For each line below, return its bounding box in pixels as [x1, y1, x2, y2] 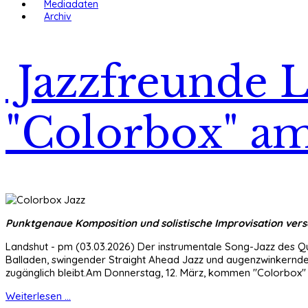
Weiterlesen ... [5, 289, 71, 302]
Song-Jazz [225, 239, 275, 253]
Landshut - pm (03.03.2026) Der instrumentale [5, 239, 225, 253]
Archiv [44, 10, 71, 23]
